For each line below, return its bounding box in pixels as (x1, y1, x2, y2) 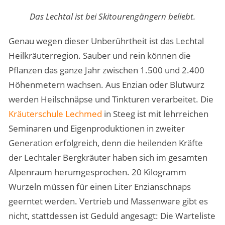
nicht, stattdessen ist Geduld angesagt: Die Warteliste (8, 209, 215, 221)
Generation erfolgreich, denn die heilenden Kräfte (8, 137, 203, 149)
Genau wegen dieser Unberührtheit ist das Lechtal (8, 35, 204, 47)
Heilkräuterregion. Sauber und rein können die (8, 49, 191, 61)
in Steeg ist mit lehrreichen (101, 107, 208, 120)
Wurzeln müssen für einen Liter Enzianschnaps (8, 180, 191, 192)
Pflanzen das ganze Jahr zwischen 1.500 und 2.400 (8, 64, 204, 76)
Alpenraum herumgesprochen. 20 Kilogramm (8, 166, 186, 178)
